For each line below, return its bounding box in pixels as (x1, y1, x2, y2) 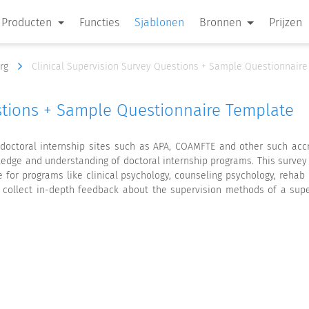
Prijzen (268, 16, 302, 29)
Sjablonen (134, 16, 185, 29)
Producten (1, 16, 55, 29)
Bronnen (199, 16, 245, 29)
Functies (79, 16, 120, 29)
